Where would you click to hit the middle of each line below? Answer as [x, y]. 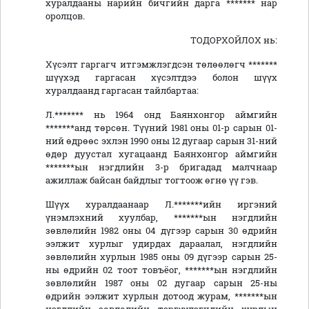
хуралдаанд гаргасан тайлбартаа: [122, 91]
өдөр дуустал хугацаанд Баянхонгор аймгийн [161, 154]
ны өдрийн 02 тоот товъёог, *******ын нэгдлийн [161, 270]
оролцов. [65, 16]
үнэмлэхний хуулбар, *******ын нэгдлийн [161, 218]
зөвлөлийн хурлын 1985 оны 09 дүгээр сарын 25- [161, 257]
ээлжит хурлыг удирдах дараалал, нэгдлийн [161, 244]
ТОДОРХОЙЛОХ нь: [234, 40]
